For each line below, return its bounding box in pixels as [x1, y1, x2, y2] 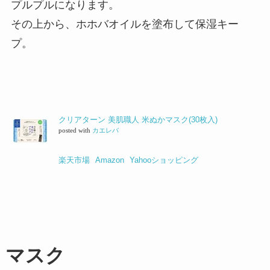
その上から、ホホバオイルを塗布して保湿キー [10, 17, 239, 30]
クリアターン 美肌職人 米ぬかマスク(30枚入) [58, 115, 218, 125]
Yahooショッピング [129, 155, 198, 165]
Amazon [95, 155, 124, 165]
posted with [58, 127, 92, 134]
